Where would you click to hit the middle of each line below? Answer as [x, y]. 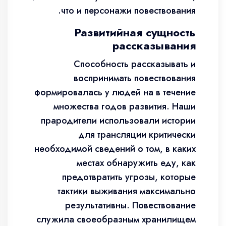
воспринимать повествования [135, 78]
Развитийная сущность [135, 32]
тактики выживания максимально [127, 191]
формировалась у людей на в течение [115, 92]
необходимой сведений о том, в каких [115, 149]
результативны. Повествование [130, 205]
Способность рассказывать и [135, 64]
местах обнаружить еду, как [136, 163]
